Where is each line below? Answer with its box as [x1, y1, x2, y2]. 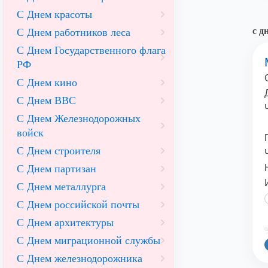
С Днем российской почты [17, 199, 139, 211]
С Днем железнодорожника [17, 252, 142, 264]
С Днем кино [17, 77, 77, 89]
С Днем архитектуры [17, 217, 114, 229]
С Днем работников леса [17, 26, 130, 38]
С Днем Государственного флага [17, 44, 166, 56]
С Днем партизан [17, 163, 96, 175]
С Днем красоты [17, 8, 92, 20]
